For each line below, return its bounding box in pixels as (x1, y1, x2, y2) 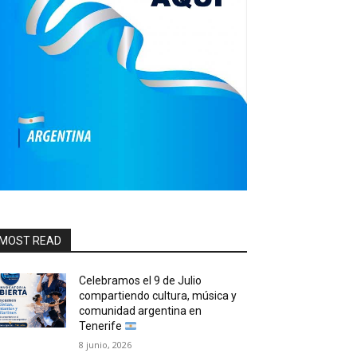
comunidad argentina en (79, 304, 202, 318)
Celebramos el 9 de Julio (79, 274, 202, 288)
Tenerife (79, 320, 125, 333)
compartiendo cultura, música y (79, 289, 237, 303)
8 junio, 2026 (79, 339, 132, 351)
